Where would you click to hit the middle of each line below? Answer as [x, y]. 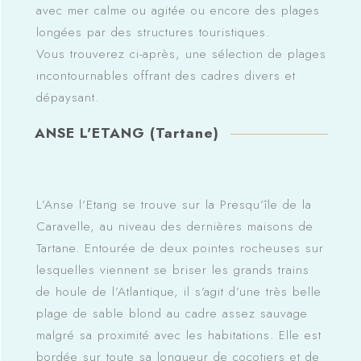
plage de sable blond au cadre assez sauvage [172, 313]
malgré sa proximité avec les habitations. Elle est [178, 335]
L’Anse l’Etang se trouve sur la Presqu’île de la [174, 204]
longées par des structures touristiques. [153, 32]
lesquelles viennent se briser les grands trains [172, 270]
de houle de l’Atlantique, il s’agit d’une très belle [178, 291]
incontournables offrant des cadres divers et [166, 75]
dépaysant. [67, 97]
